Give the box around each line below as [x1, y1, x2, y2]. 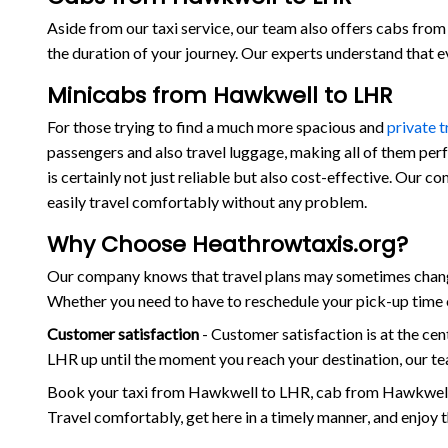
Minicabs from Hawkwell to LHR [46, 79, 392, 111]
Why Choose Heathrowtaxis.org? [46, 229, 408, 260]
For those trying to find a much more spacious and [46, 116, 387, 136]
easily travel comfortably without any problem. [46, 191, 367, 211]
